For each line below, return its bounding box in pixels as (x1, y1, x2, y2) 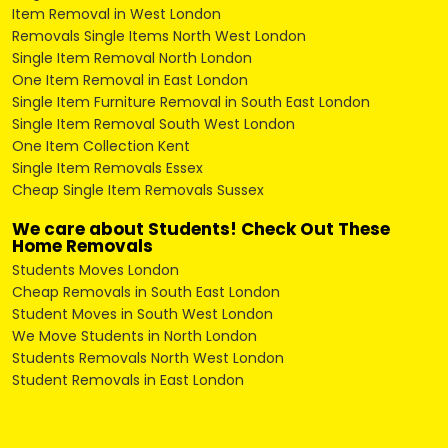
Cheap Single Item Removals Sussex (11, 180, 264, 200)
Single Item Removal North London (11, 48, 252, 68)
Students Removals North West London (11, 348, 284, 368)
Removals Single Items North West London (11, 26, 306, 46)
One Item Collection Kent (11, 136, 190, 156)
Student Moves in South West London (11, 304, 273, 324)
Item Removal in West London (11, 4, 221, 24)
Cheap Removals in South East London (11, 282, 280, 302)
